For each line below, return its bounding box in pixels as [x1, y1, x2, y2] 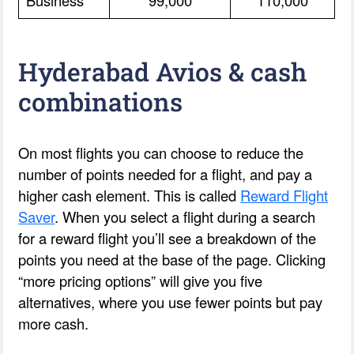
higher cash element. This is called [18, 184, 241, 205]
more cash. [18, 312, 89, 333]
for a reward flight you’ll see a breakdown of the [18, 227, 317, 248]
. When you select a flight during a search [55, 205, 316, 227]
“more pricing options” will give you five [18, 269, 263, 291]
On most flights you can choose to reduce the [18, 141, 304, 163]
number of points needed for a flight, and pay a [18, 163, 313, 184]
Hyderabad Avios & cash [18, 54, 307, 88]
